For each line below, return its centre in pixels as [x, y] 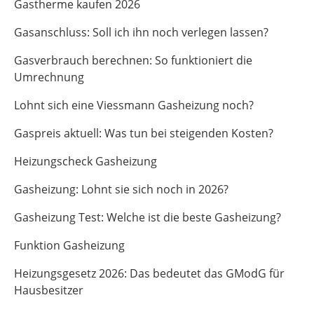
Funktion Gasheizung [69, 245]
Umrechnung [49, 77]
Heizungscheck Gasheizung [86, 161]
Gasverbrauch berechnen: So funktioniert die [133, 60]
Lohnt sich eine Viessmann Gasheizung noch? [134, 105]
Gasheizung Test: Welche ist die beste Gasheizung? [148, 217]
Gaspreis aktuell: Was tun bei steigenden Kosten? [144, 133]
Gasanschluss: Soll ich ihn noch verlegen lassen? [141, 32]
